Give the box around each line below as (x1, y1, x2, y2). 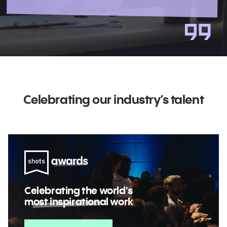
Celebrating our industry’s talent (23, 91, 204, 107)
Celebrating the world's (24, 183, 133, 197)
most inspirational (24, 195, 108, 208)
